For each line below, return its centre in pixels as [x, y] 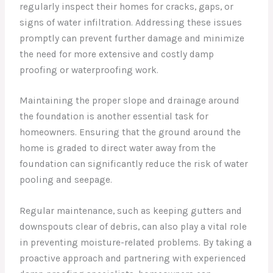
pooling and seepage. [66, 180]
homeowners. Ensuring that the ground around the [130, 133]
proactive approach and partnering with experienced [133, 259]
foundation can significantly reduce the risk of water [134, 164]
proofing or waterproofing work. [89, 70]
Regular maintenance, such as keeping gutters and [131, 211]
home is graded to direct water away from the [118, 148]
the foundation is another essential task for [114, 117]
